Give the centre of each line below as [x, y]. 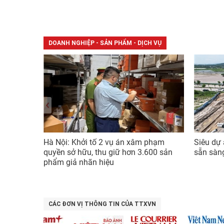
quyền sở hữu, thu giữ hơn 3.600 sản [108, 152]
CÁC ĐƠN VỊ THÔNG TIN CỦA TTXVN [102, 204]
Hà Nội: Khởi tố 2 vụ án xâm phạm [104, 142]
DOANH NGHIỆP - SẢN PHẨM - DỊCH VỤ [105, 43]
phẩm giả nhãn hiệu [79, 162]
